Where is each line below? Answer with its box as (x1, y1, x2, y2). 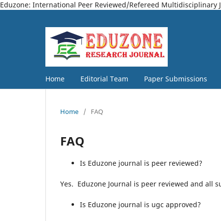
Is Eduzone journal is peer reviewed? (80, 158, 202, 168)
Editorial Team (80, 74, 128, 83)
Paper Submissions (144, 74, 207, 83)
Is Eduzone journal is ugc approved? (80, 199, 201, 209)
